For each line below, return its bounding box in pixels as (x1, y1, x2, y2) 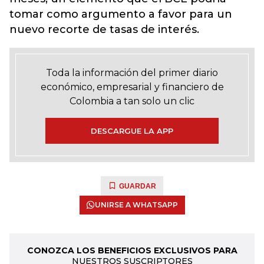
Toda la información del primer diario (46, 67, 218, 78)
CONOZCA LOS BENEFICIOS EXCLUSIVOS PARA (27, 245, 237, 256)
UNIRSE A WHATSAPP (94, 200, 178, 209)
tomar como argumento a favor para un (9, 8, 232, 21)
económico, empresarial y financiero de (40, 81, 224, 93)
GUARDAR (119, 182, 156, 190)
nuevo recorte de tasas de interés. (9, 23, 199, 36)
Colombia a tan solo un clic (70, 95, 194, 107)
